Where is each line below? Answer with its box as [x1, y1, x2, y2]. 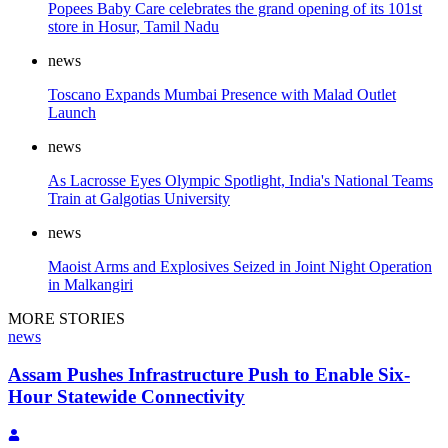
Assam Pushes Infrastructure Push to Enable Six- [8, 364, 410, 386]
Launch [48, 103, 96, 121]
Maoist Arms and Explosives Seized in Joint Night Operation [48, 257, 432, 275]
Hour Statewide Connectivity [8, 386, 245, 408]
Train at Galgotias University [48, 189, 230, 207]
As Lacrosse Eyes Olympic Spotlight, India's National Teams [48, 171, 433, 189]
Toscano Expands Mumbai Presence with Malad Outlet [48, 85, 396, 103]
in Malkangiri [48, 275, 133, 293]
